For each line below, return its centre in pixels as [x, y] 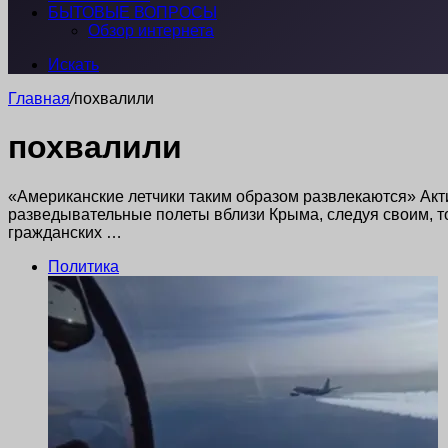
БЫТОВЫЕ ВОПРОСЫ [132, 12]
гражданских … [65, 232]
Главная [39, 98]
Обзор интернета [151, 30]
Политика [83, 266]
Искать [73, 64]
